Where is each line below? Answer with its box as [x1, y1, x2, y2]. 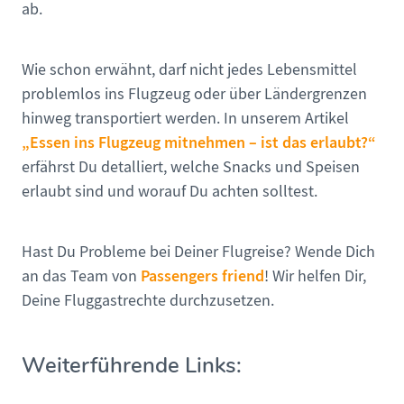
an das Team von [22, 266, 141, 288]
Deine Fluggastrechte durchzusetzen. [22, 290, 274, 312]
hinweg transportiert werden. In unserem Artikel [22, 108, 349, 130]
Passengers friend [141, 265, 264, 288]
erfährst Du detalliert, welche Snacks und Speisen [22, 157, 360, 179]
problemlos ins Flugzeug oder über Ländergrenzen [22, 84, 367, 106]
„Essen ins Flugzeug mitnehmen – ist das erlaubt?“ [22, 132, 376, 154]
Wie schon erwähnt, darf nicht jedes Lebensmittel [22, 60, 357, 81]
